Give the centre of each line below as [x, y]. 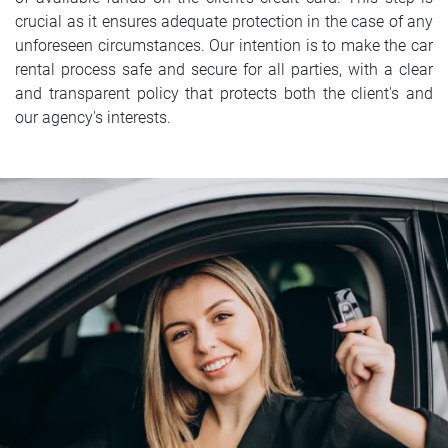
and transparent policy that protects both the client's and [224, 93]
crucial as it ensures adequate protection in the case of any [224, 21]
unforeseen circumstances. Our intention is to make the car [224, 45]
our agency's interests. [93, 117]
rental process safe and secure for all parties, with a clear [224, 69]
